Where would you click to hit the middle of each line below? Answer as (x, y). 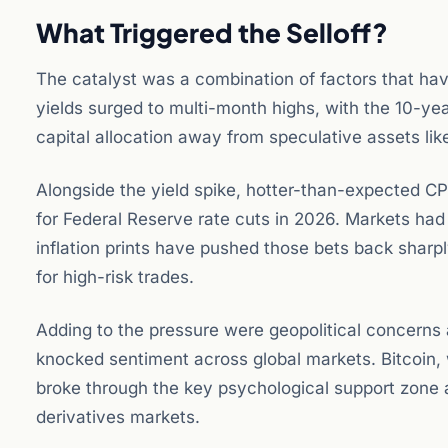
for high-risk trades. (115, 277)
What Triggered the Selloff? (212, 32)
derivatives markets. (118, 417)
